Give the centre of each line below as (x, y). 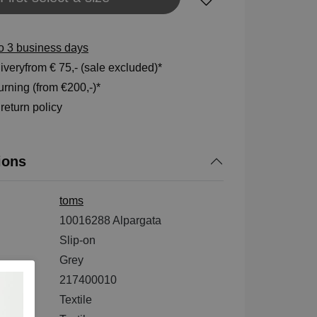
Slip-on (77, 240)
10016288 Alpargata (110, 220)
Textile (75, 299)
